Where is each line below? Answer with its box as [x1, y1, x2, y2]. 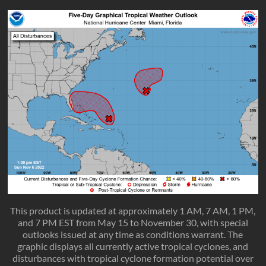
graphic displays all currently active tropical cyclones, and [17, 240, 249, 252]
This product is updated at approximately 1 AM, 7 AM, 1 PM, [10, 205, 256, 217]
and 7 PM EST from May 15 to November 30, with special [17, 217, 248, 229]
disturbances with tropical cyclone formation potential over [12, 252, 254, 264]
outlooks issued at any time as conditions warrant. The [23, 229, 243, 240]
